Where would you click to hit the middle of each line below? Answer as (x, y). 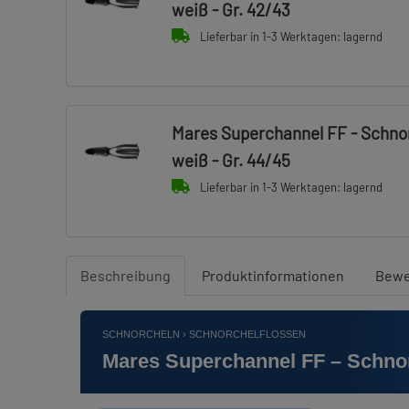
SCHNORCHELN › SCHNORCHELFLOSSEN (204, 334)
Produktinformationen (273, 275)
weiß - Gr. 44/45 (231, 160)
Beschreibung (126, 275)
